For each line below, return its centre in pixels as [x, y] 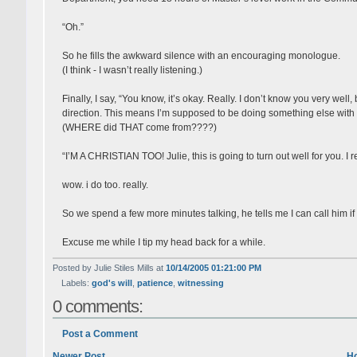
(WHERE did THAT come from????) [139, 127]
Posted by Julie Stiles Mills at [109, 267]
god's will [112, 282]
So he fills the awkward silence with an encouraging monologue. [201, 55]
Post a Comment [100, 333]
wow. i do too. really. [105, 184]
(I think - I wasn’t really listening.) [132, 70]
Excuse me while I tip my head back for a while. [163, 242]
